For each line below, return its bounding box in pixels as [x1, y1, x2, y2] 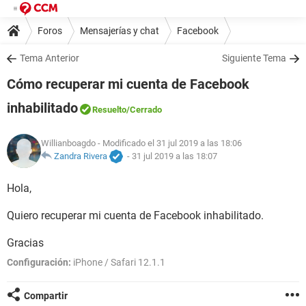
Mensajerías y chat [80, 25, 159, 36]
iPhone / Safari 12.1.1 [71, 257, 165, 268]
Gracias [7, 236, 44, 249]
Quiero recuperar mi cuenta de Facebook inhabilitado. [7, 209, 264, 222]
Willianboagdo [41, 138, 96, 149]
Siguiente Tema [222, 53, 286, 64]
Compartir [24, 290, 68, 301]
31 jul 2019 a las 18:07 [132, 151, 217, 162]
